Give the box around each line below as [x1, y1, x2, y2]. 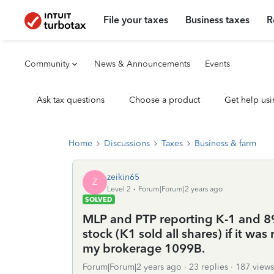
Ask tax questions [37, 95, 105, 105]
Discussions [104, 138, 150, 149]
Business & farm [194, 138, 256, 149]
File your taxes [103, 14, 169, 26]
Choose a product [129, 95, 200, 105]
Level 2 [107, 184, 131, 193]
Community [24, 59, 70, 69]
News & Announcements [94, 59, 190, 69]
